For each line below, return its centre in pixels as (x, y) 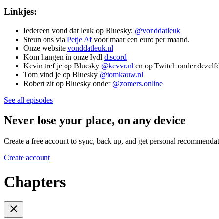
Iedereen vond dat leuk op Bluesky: (79, 30)
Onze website (45, 48)
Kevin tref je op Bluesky (62, 66)
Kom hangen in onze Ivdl (64, 57)
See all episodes (28, 100)
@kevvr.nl (117, 66)
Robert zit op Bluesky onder (68, 83)
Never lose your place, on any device (95, 120)
